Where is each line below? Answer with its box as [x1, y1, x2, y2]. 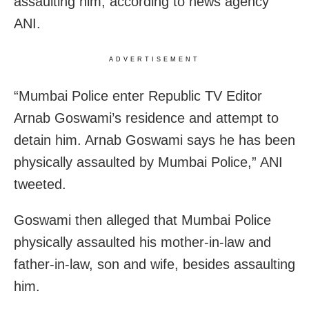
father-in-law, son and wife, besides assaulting [14, 256, 295, 272]
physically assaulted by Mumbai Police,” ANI [14, 154, 283, 170]
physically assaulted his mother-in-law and [14, 234, 271, 250]
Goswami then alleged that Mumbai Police [14, 212, 271, 228]
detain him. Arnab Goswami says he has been [14, 132, 295, 148]
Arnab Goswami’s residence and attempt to [14, 110, 279, 126]
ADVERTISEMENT [109, 55, 200, 63]
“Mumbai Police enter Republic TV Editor [14, 88, 262, 103]
